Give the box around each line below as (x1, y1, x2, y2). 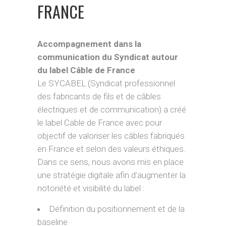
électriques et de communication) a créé (37, 104, 186, 115)
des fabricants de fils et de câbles (37, 91, 161, 101)
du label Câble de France (37, 65, 135, 75)
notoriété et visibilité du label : (37, 183, 145, 193)
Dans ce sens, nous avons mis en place (37, 157, 184, 167)
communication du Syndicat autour (37, 52, 178, 62)
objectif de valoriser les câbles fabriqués (37, 131, 185, 141)
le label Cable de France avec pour (37, 118, 162, 128)
